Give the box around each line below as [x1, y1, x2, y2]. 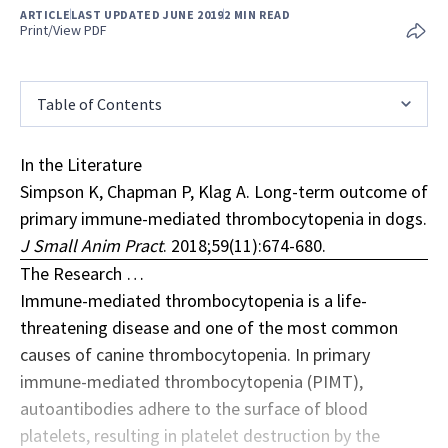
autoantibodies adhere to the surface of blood [20, 396, 368, 420]
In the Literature [20, 152, 142, 176]
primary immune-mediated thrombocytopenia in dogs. [20, 206, 427, 230]
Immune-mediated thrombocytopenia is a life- [20, 288, 367, 312]
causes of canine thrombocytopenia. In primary [20, 342, 370, 366]
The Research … [20, 261, 144, 285]
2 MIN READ [224, 6, 291, 22]
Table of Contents [37, 93, 162, 114]
